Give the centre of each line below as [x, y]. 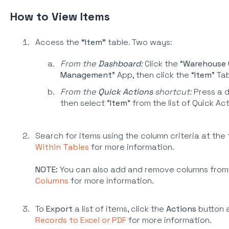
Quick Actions [125, 92]
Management [86, 75]
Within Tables [62, 147]
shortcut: [172, 92]
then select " [85, 103]
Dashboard [119, 63]
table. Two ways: [139, 42]
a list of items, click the [120, 209]
